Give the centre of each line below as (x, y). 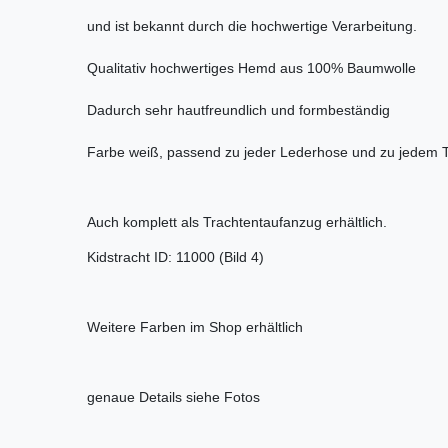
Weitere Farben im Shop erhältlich (195, 327)
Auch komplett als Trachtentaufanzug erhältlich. (237, 222)
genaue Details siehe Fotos (173, 397)
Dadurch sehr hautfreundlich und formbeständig (238, 110)
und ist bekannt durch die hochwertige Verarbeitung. (252, 26)
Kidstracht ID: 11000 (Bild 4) (175, 257)
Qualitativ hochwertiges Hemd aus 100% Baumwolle (251, 68)
